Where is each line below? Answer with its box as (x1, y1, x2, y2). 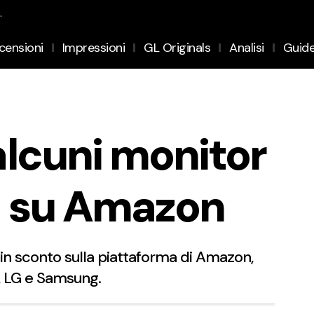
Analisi (229, 39, 264, 56)
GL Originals (144, 39, 211, 56)
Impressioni (62, 39, 125, 56)
